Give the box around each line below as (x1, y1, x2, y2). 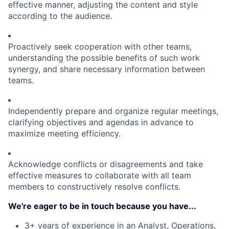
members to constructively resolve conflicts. (8, 181, 180, 192)
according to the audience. (8, 11, 112, 21)
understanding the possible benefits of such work (8, 53, 200, 63)
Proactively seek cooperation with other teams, (8, 41, 192, 52)
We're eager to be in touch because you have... (8, 201, 196, 212)
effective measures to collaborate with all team (8, 170, 191, 181)
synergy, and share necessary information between (8, 64, 205, 75)
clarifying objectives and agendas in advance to (8, 117, 194, 128)
